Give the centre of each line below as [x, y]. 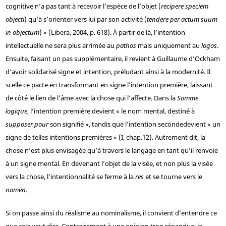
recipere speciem [184, 6]
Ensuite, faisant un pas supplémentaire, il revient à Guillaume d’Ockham [112, 59]
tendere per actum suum [182, 19]
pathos [126, 46]
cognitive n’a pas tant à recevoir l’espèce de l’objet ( [83, 6]
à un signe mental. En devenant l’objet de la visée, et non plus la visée [109, 164]
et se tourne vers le [173, 177]
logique [16, 111]
